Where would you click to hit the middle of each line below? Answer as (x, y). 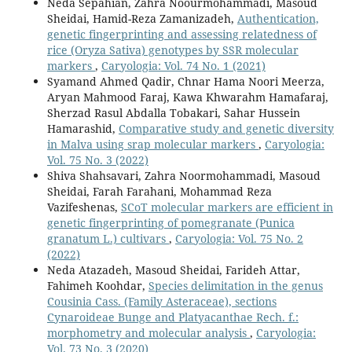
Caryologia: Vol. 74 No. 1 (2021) (183, 66)
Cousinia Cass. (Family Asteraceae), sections (161, 302)
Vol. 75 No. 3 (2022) (97, 160)
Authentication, (278, 19)
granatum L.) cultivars (108, 239)
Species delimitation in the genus (235, 286)
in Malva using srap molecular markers (152, 145)
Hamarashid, (82, 129)
